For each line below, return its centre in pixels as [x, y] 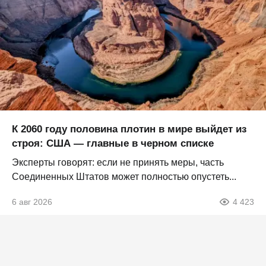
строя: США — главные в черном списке [113, 144]
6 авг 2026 [32, 202]
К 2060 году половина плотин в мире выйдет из [129, 129]
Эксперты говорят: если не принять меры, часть [118, 163]
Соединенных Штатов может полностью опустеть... [124, 177]
